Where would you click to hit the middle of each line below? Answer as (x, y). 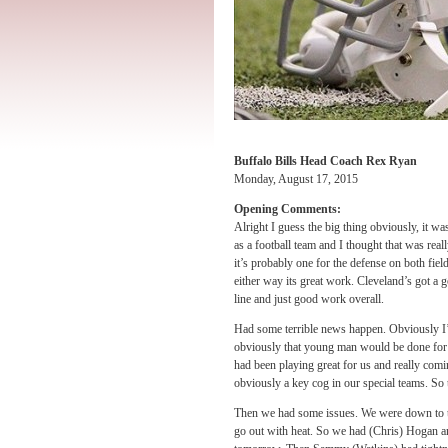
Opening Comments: (287, 209)
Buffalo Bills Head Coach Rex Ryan (325, 161)
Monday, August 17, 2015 (296, 179)
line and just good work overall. (309, 299)
